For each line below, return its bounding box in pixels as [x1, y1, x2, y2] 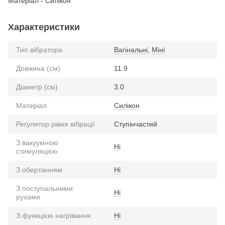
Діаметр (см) [16, 82, 58, 91]
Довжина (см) [16, 64, 60, 72]
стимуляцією [16, 147, 58, 155]
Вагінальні [114, 45, 148, 54]
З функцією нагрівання [16, 211, 91, 219]
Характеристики [8, 22, 80, 32]
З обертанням [16, 165, 62, 174]
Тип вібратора [16, 45, 62, 54]
